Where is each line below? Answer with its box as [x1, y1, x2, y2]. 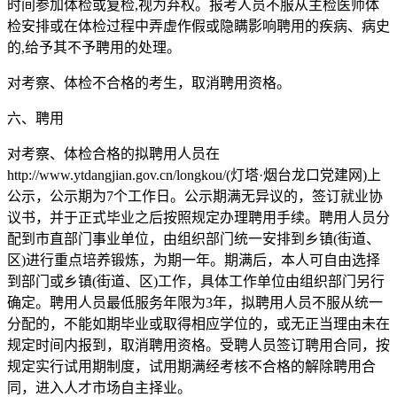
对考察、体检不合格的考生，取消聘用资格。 [7, 74, 291, 90]
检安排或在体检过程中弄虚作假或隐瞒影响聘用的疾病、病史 [7, 18, 390, 34]
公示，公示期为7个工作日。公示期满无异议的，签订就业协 [7, 188, 383, 204]
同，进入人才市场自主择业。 [7, 379, 191, 395]
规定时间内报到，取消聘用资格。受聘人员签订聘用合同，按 [7, 337, 390, 353]
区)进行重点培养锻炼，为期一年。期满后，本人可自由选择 [7, 252, 380, 268]
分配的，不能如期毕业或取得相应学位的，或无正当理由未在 [7, 315, 390, 331]
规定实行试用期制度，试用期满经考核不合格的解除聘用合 [7, 358, 376, 374]
